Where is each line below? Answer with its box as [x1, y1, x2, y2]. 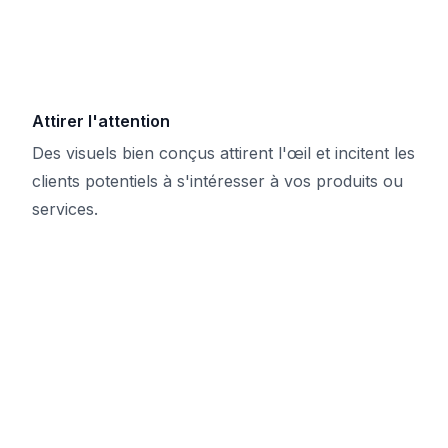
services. [32, 199, 98, 219]
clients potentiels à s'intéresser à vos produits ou [32, 171, 403, 191]
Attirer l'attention [32, 111, 170, 131]
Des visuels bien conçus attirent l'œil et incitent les [32, 143, 415, 163]
